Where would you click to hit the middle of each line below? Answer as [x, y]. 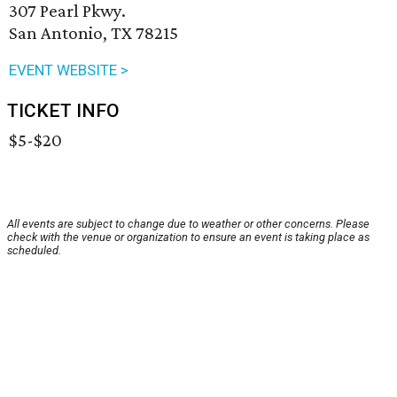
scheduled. [34, 251]
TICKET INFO [63, 111]
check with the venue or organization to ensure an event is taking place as [188, 237]
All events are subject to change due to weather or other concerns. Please [188, 224]
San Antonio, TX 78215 [93, 33]
